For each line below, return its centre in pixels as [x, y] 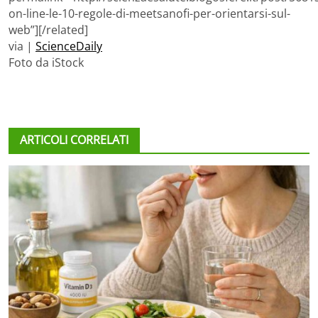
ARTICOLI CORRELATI [74, 140]
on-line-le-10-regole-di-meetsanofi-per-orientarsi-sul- [149, 14]
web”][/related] [48, 30]
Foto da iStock [46, 63]
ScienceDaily [69, 46]
